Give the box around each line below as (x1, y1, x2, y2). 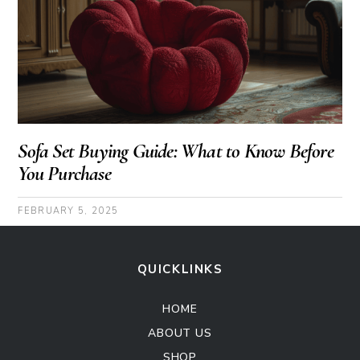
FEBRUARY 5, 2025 (18, 205, 119, 218)
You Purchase (18, 161, 111, 186)
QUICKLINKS (137, 261, 223, 278)
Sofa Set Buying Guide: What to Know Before (18, 138, 333, 164)
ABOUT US (147, 325, 213, 342)
